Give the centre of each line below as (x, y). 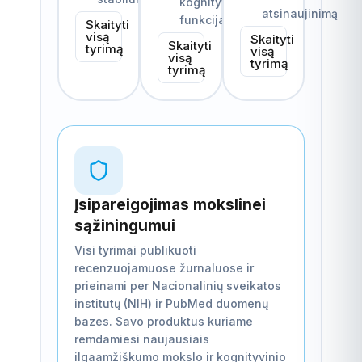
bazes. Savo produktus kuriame (164, 321)
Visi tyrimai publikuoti (135, 250)
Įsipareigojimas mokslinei (170, 204)
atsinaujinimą (299, 13)
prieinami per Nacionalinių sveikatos (178, 285)
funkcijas (205, 19)
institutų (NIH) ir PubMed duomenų (171, 303)
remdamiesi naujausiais (142, 339)
